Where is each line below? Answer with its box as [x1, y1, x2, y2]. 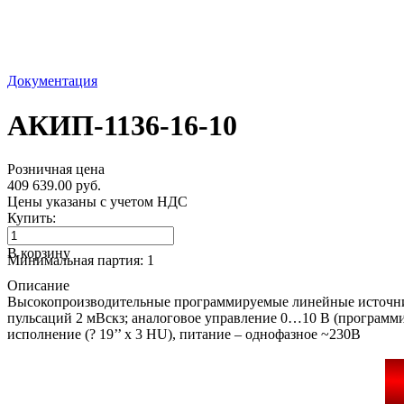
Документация [7, 73, 97, 89]
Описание [7, 278, 69, 294]
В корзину [7, 245, 70, 262]
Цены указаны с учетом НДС [7, 194, 188, 210]
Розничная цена [7, 161, 105, 178]
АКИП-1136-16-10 [7, 108, 237, 142]
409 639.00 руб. [7, 178, 101, 194]
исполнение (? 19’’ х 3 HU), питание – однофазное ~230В [7, 326, 361, 343]
